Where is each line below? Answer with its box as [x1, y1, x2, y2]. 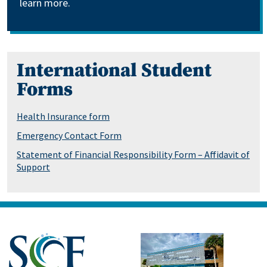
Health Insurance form [17, 110, 110, 122]
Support [17, 161, 50, 173]
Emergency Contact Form [17, 129, 122, 141]
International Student [17, 59, 212, 83]
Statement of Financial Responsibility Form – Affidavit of [17, 148, 250, 160]
